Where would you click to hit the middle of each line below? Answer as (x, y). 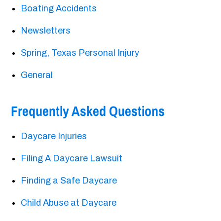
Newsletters (46, 31)
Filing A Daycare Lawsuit (72, 159)
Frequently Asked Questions (88, 111)
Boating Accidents (59, 9)
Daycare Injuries (54, 136)
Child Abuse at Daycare (69, 203)
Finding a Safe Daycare (69, 181)
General (37, 75)
